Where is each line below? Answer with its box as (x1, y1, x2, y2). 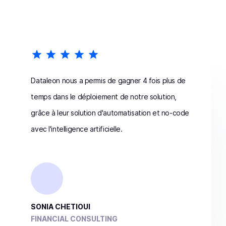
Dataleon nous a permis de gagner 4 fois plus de (31, 76, 186, 85)
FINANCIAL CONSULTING (31, 214, 118, 223)
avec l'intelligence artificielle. (31, 124, 123, 133)
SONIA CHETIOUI (31, 202, 91, 211)
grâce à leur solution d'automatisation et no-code (31, 108, 189, 117)
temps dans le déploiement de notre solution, (31, 92, 177, 101)
